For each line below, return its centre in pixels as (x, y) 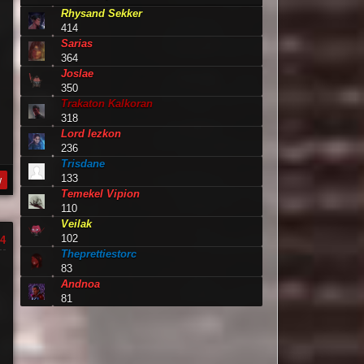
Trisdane (83, 164)
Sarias (77, 43)
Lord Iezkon (91, 134)
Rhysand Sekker (102, 13)
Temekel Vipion (101, 194)
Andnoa (81, 284)
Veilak (77, 224)
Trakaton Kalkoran (107, 104)
